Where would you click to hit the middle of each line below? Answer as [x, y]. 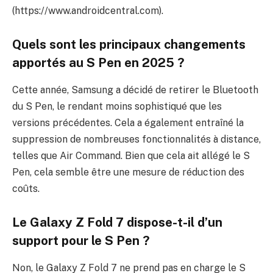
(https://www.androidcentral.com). [88, 10]
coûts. [26, 188]
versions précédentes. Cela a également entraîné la [128, 122]
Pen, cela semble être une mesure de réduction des [128, 172]
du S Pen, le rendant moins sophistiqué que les [117, 106]
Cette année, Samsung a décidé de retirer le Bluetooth [135, 90]
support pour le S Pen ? [81, 241]
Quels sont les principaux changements [129, 45]
